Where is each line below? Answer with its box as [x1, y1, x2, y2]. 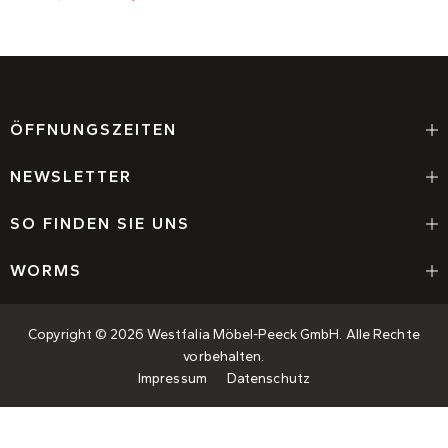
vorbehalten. [183, 348, 265, 366]
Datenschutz [226, 370, 310, 388]
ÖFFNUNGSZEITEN [10, 120, 177, 140]
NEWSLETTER [10, 167, 132, 187]
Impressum [137, 370, 207, 388]
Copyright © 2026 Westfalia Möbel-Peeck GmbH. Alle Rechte [28, 326, 420, 344]
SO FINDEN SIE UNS [10, 214, 190, 234]
